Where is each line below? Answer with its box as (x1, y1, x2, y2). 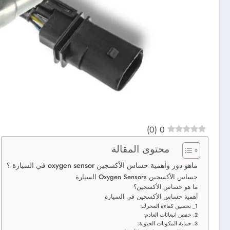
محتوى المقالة (111, 141, 169, 156)
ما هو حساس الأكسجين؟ (133, 182, 198, 191)
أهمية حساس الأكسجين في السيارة (105, 191, 198, 201)
